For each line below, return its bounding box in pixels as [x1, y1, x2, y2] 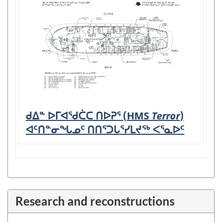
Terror [152, 109, 180, 122]
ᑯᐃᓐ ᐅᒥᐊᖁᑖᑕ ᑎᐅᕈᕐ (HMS [26, 109, 152, 122]
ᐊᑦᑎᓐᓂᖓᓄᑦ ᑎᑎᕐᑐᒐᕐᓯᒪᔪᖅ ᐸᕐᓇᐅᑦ [26, 123, 184, 136]
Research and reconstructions [15, 194, 174, 208]
